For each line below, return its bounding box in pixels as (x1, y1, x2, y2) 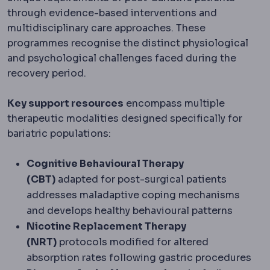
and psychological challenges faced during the (7, 51, 236, 64)
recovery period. (7, 66, 86, 80)
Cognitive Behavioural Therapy (27, 157, 184, 170)
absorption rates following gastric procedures (27, 251, 251, 264)
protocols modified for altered (57, 235, 209, 248)
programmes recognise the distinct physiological (7, 36, 248, 49)
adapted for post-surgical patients (55, 172, 227, 186)
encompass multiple (124, 96, 225, 110)
